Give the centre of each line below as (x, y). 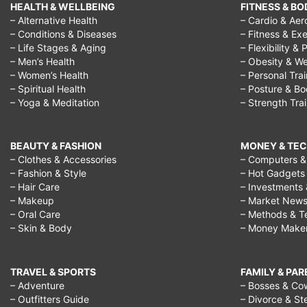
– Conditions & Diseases (63, 34)
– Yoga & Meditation (55, 102)
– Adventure (37, 286)
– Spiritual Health (48, 88)
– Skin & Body (41, 228)
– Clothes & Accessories (63, 160)
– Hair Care (35, 187)
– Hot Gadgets (273, 173)
